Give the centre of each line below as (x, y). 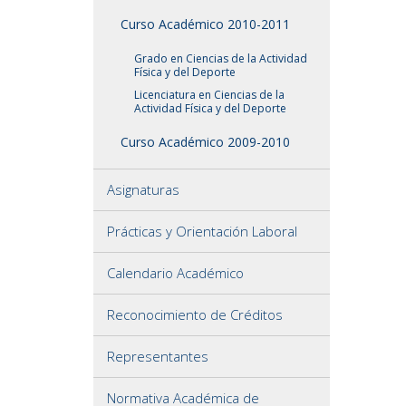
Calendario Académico (175, 273)
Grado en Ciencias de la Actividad (221, 58)
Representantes (158, 356)
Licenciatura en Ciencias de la (209, 95)
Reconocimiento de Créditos (195, 314)
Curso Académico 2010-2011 (205, 24)
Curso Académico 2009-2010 (205, 142)
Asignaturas (143, 189)
